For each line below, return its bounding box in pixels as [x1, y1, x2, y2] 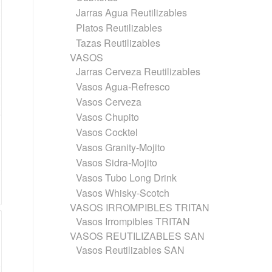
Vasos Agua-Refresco [76, 80, 171, 93]
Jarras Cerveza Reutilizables [76, 64, 201, 78]
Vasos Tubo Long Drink [76, 171, 177, 185]
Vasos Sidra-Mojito [76, 155, 158, 169]
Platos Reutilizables [76, 21, 163, 35]
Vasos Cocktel [76, 125, 138, 139]
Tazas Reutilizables [76, 36, 161, 50]
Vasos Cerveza [76, 95, 142, 109]
